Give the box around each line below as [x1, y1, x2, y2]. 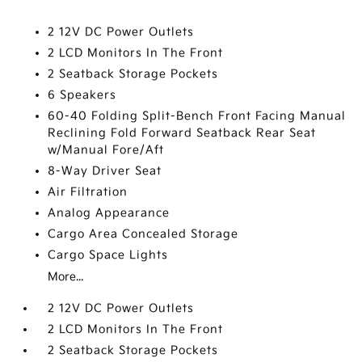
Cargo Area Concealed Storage [48, 227, 239, 241]
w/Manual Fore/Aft [48, 143, 165, 157]
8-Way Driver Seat [48, 164, 162, 178]
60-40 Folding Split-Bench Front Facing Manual [48, 109, 347, 123]
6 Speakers [48, 88, 117, 102]
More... [48, 270, 84, 284]
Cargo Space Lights [48, 248, 169, 262]
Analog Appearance [48, 206, 170, 220]
